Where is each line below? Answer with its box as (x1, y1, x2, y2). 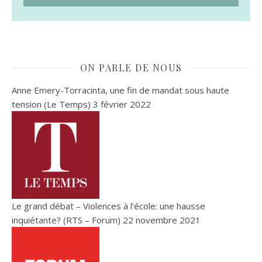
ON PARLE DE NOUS (80, 61, 182, 74)
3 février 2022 (91, 98, 151, 111)
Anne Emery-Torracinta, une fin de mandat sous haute (12, 84, 229, 96)
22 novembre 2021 (120, 214, 201, 226)
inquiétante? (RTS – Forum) (12, 214, 120, 226)
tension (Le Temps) (12, 98, 91, 111)
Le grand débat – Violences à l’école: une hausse (12, 200, 205, 212)
